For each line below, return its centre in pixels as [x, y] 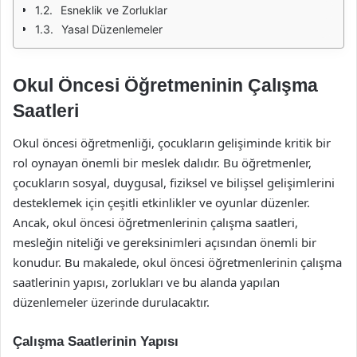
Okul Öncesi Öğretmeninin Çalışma [165, 85]
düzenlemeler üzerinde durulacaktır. [111, 302]
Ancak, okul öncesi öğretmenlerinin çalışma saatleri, [155, 222]
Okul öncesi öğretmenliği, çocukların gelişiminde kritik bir [172, 142]
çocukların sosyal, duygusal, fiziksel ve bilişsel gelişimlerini [174, 182]
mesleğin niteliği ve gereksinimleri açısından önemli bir [165, 242]
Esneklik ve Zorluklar [114, 10]
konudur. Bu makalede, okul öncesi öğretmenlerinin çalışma [177, 262]
